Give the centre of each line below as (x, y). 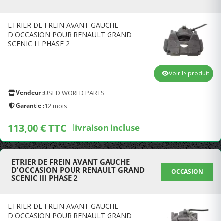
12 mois (56, 106)
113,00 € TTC (37, 128)
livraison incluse (106, 127)
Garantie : (30, 105)
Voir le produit (189, 73)
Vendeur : (30, 92)
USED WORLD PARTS (74, 93)
